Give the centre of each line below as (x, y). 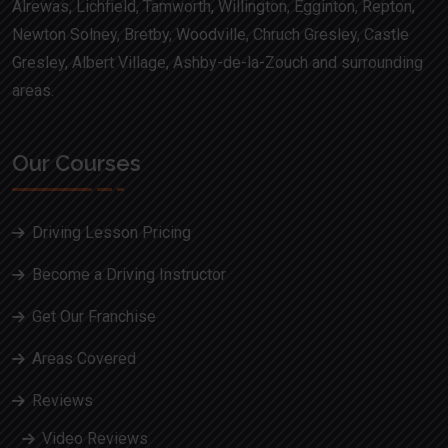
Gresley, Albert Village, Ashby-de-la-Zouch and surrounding (217, 63)
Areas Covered (84, 359)
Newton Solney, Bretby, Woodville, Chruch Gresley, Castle (210, 35)
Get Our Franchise (94, 317)
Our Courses (76, 163)
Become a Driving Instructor (129, 275)
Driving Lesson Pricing (111, 233)
